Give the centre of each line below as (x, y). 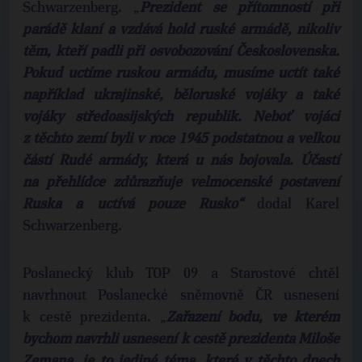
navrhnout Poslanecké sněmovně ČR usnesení (181, 296)
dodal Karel (298, 204)
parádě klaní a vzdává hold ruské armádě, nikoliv (181, 30)
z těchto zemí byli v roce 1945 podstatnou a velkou (181, 139)
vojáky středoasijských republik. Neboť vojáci (181, 117)
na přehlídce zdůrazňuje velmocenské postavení (181, 183)
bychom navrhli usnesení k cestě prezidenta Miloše (181, 339)
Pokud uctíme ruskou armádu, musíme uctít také (181, 74)
